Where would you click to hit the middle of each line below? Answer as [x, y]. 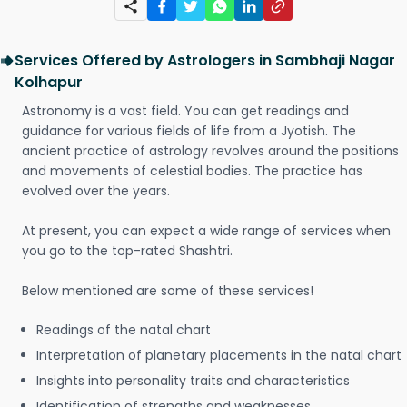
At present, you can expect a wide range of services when [206, 231]
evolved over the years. [96, 191]
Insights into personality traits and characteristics [193, 381]
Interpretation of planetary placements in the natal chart [219, 355]
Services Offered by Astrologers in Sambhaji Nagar [205, 60]
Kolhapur [49, 82]
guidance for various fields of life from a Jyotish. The [189, 131]
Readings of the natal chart [124, 330]
